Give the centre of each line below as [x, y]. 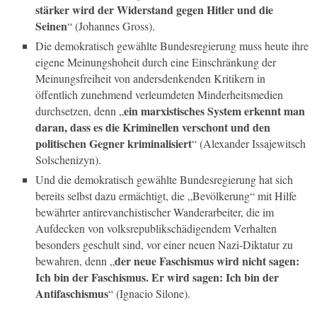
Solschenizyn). [68, 160]
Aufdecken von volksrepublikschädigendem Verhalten [156, 229]
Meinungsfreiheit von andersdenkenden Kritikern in [150, 79]
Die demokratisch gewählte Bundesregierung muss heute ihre [172, 46]
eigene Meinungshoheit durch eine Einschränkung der [156, 62]
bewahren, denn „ [75, 261]
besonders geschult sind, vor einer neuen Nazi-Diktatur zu [164, 245]
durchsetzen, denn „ [80, 111]
